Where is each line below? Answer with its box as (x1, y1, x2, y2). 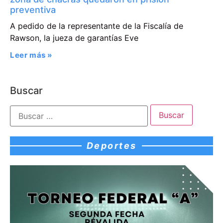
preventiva (10, 4, 56, 15)
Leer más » (10, 50, 52, 60)
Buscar (10, 85, 43, 97)
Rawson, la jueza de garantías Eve (10, 33, 138, 43)
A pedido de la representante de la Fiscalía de (10, 21, 183, 31)
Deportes (86, 140, 137, 151)
